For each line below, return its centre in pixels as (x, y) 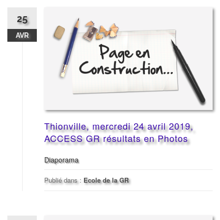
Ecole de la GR (106, 180)
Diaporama (61, 160)
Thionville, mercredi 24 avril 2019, (119, 126)
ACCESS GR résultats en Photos (116, 138)
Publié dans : (64, 180)
